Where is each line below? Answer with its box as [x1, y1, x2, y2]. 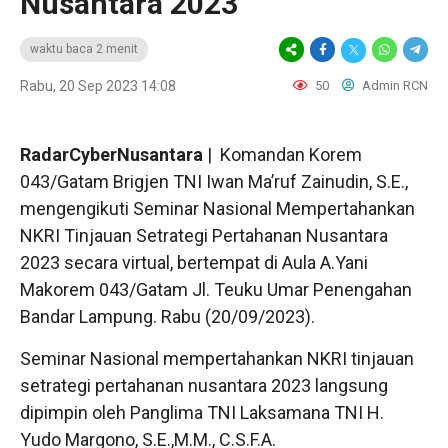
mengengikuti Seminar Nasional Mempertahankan [20, 198, 415, 219]
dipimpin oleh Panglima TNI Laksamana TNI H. [20, 402, 384, 423]
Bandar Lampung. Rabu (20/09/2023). [20, 306, 315, 327]
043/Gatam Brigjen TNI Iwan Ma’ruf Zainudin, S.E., [20, 171, 408, 192]
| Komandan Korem [203, 144, 362, 165]
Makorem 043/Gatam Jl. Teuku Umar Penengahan [20, 279, 412, 300]
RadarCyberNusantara [20, 144, 203, 165]
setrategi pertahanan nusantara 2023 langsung [20, 375, 388, 396]
